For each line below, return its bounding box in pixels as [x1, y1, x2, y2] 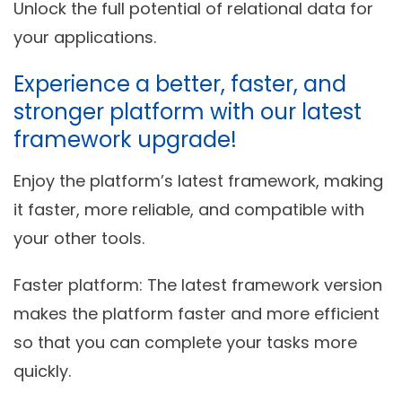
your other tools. [13, 226, 149, 249]
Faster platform [13, 273, 139, 296]
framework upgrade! [13, 124, 237, 154]
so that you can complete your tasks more [13, 330, 357, 354]
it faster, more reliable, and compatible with [13, 197, 364, 221]
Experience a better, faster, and [13, 68, 346, 99]
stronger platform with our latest [13, 96, 362, 127]
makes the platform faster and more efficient [13, 301, 380, 325]
